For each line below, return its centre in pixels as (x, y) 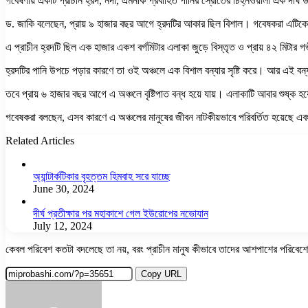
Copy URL (161, 274)
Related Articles (40, 140)
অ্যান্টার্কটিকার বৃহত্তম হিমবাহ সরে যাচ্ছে (102, 176)
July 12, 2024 (63, 225)
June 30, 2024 (64, 188)
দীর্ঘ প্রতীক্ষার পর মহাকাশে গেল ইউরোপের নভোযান (121, 213)
